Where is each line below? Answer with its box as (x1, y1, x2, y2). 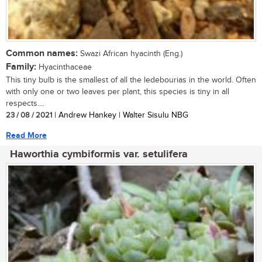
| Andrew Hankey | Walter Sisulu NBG (52, 110, 188, 120)
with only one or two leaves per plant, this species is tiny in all (6, 87, 229, 96)
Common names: (6, 47, 78, 59)
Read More (6, 130, 47, 140)
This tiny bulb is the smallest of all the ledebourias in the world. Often (6, 75, 256, 85)
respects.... (6, 98, 44, 108)
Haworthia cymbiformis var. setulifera (10, 147, 188, 161)
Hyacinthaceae (36, 62, 92, 72)
